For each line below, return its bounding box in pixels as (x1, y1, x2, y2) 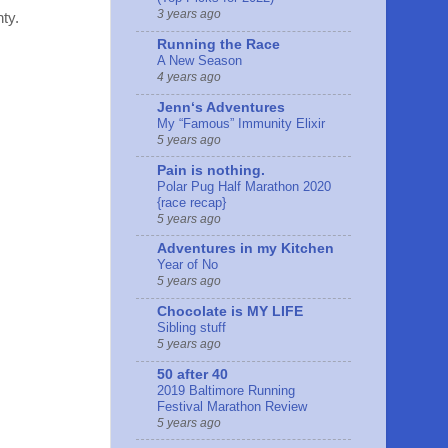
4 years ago (157, 70, 221, 85)
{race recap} (157, 194, 226, 210)
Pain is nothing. (157, 162, 265, 178)
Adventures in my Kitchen (157, 241, 334, 257)
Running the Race (157, 37, 280, 53)
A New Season (157, 53, 242, 69)
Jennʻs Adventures (157, 99, 285, 115)
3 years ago (157, 7, 221, 22)
